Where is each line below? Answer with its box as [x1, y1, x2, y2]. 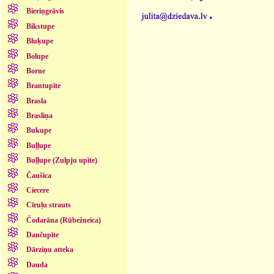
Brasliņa [26, 111, 53, 120]
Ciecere [26, 185, 49, 194]
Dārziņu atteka [26, 245, 73, 254]
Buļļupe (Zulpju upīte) [26, 156, 97, 165]
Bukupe [26, 126, 51, 135]
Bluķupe [26, 37, 53, 46]
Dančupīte [26, 231, 59, 240]
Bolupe [26, 51, 48, 61]
